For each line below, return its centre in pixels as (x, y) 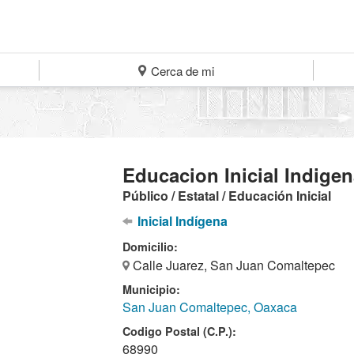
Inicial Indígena (181, 221)
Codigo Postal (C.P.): (180, 331)
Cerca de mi (181, 71)
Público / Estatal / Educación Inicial (227, 196)
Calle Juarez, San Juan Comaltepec (233, 265)
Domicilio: (151, 247)
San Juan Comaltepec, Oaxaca (210, 307)
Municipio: (152, 289)
